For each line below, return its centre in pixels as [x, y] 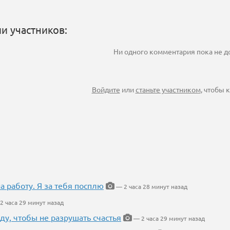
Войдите [106, 90]
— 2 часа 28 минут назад [151, 187]
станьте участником [168, 90]
